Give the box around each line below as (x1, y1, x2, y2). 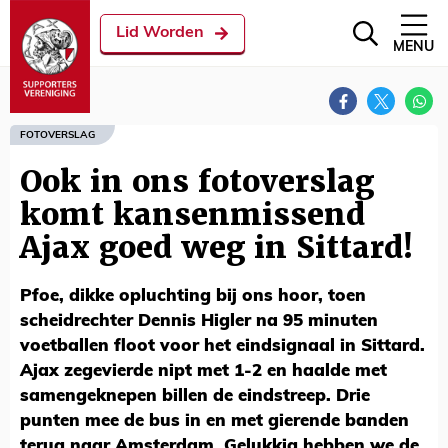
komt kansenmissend (20, 195, 365, 234)
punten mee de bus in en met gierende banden (20, 413, 409, 430)
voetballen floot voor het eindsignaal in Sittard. (20, 338, 425, 355)
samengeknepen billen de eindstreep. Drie (20, 388, 370, 405)
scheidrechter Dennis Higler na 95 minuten (20, 313, 378, 330)
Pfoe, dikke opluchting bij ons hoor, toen (20, 288, 366, 305)
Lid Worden (116, 25, 204, 41)
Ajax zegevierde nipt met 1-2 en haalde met (20, 363, 387, 380)
